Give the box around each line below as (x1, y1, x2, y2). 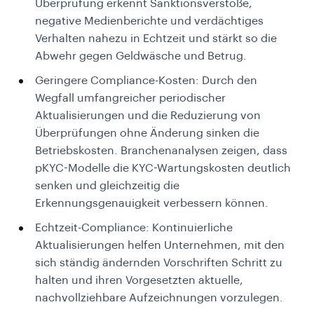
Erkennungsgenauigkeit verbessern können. (35, 198, 268, 210)
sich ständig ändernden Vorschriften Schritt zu (35, 257, 282, 269)
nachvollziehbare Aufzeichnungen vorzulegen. (35, 292, 283, 304)
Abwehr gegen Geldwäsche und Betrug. (35, 50, 247, 62)
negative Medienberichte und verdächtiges (35, 15, 264, 27)
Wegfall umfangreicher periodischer (35, 93, 226, 104)
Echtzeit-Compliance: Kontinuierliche (35, 222, 233, 234)
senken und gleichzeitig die (35, 180, 179, 192)
